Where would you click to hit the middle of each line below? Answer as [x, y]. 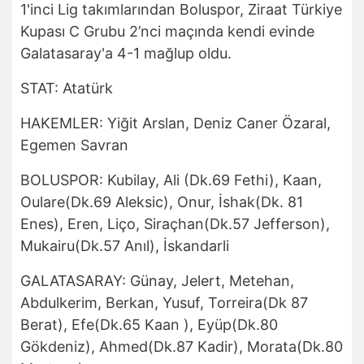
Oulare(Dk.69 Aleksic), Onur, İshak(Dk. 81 [162, 202]
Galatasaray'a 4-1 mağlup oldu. [126, 54]
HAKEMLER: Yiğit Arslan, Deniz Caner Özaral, [175, 123]
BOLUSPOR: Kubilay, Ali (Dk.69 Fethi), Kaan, [171, 180]
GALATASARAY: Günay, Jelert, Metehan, [157, 281]
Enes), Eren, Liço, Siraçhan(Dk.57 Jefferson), [175, 224]
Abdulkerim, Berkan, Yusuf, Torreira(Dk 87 [164, 303]
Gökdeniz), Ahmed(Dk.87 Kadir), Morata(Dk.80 [182, 347]
